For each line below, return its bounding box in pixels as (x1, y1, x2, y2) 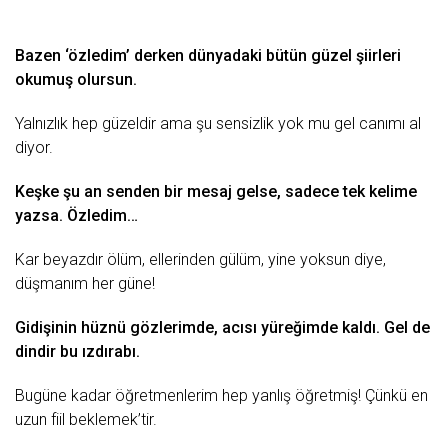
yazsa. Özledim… (15, 206, 138, 225)
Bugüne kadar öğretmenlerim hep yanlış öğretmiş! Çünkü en (15, 386, 428, 405)
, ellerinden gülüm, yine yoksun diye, (142, 250, 386, 269)
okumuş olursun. (15, 70, 137, 89)
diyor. (15, 138, 53, 157)
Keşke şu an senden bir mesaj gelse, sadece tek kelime (15, 182, 417, 201)
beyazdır (39, 250, 107, 269)
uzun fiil (15, 410, 69, 429)
